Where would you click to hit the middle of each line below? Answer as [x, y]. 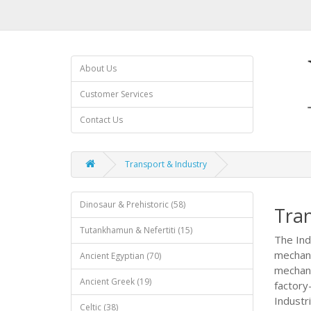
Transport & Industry [166, 164]
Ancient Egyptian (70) [120, 256]
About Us [98, 68]
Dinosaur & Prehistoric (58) [133, 204]
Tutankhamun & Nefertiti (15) [136, 230]
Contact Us [101, 120]
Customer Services [116, 94]
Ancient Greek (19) [116, 281]
